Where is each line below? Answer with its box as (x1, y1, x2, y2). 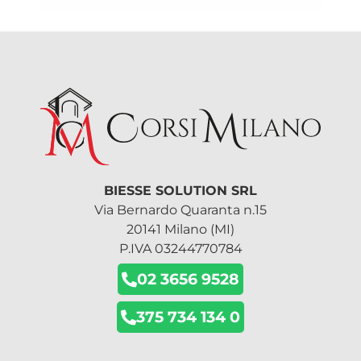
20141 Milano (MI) (127, 221, 234, 237)
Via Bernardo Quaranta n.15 (94, 201, 267, 218)
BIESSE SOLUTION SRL (104, 182, 257, 198)
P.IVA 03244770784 (118, 240, 243, 256)
